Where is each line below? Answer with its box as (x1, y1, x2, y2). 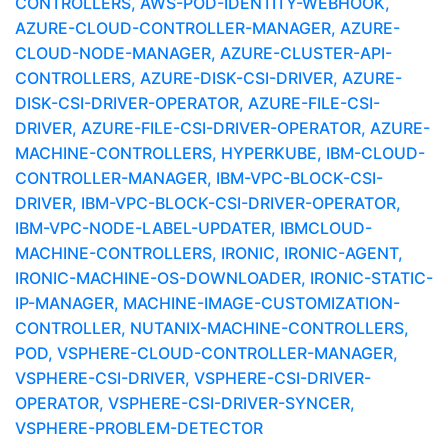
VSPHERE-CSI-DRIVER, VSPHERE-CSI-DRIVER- (15, 368, 371, 388)
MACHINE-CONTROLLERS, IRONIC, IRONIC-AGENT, (15, 243, 403, 263)
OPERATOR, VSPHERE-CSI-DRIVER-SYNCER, (15, 393, 355, 413)
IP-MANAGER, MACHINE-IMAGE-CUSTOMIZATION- (15, 293, 400, 313)
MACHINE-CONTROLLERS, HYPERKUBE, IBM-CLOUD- (15, 143, 425, 163)
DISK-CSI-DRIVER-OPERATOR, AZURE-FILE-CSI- (15, 93, 380, 113)
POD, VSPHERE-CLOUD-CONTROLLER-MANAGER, (15, 343, 398, 363)
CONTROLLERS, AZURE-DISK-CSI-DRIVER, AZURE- (15, 68, 402, 88)
